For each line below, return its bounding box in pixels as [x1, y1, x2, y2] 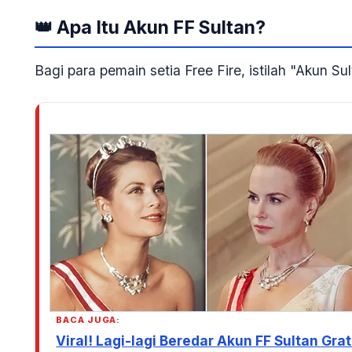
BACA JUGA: [56, 314, 121, 326]
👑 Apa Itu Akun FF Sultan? [35, 16, 266, 39]
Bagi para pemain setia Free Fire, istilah [35, 61, 290, 79]
